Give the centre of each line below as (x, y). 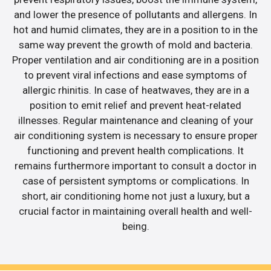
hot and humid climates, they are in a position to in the (135, 29)
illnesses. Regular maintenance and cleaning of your (135, 120)
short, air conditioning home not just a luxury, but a (135, 196)
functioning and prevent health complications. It (135, 150)
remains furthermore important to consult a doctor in (135, 165)
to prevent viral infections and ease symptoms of (135, 75)
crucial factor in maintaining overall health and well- (135, 211)
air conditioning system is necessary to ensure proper (135, 135)
